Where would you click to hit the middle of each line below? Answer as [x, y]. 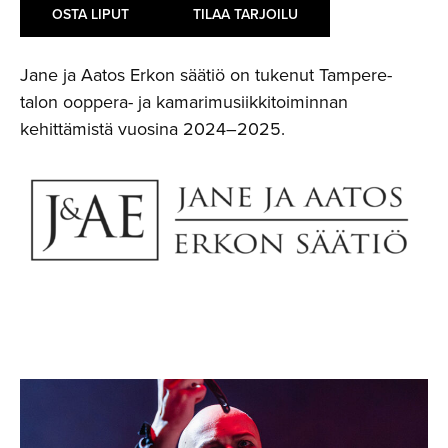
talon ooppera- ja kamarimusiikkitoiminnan [184, 101]
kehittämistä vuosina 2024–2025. [152, 128]
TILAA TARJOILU [245, 13]
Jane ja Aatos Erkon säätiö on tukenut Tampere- [206, 74]
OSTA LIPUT [90, 13]
